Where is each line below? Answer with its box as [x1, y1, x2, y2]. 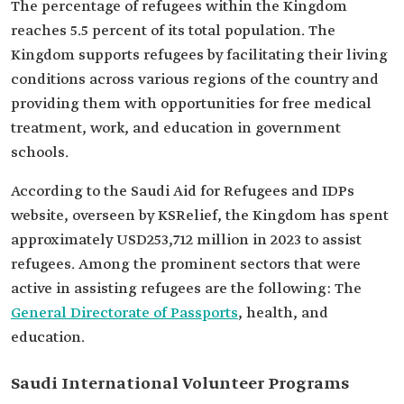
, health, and [238, 304, 328, 323]
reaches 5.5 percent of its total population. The [11, 22, 335, 41]
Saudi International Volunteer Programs [11, 373, 349, 395]
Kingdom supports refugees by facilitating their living [11, 46, 388, 65]
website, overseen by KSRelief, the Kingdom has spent [11, 207, 389, 225]
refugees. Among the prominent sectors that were [11, 255, 361, 274]
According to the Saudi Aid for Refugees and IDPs [11, 182, 354, 201]
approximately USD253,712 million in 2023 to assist [11, 231, 362, 250]
